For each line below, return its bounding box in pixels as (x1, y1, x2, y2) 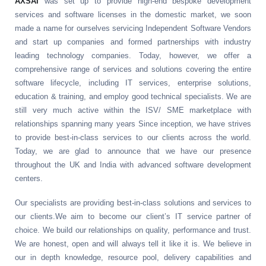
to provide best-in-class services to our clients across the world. (15, 133, 251, 142)
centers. (15, 174, 45, 183)
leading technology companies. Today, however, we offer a (15, 51, 251, 60)
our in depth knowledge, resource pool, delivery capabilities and (15, 253, 251, 262)
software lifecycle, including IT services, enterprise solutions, (15, 78, 251, 87)
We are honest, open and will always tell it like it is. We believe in (15, 239, 251, 248)
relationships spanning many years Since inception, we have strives (15, 119, 251, 128)
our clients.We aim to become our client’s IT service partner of (15, 212, 251, 221)
